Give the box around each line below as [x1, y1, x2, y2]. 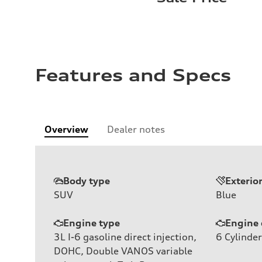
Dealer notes [107, 123, 165, 135]
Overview [44, 123, 88, 135]
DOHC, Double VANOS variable [54, 244, 192, 257]
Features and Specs [35, 65, 231, 85]
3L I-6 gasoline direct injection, [54, 230, 196, 243]
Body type [63, 174, 110, 187]
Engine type [63, 216, 120, 229]
